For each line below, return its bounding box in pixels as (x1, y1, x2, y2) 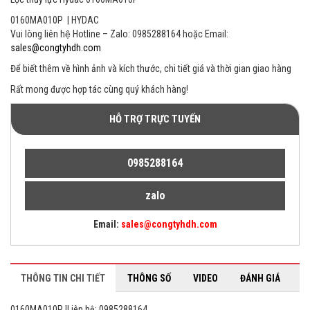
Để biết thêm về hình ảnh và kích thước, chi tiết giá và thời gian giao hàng (10, 62, 291, 74)
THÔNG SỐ (127, 272, 171, 284)
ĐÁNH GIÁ (240, 272, 280, 284)
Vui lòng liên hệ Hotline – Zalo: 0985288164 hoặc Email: (10, 28, 228, 39)
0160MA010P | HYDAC (10, 14, 99, 26)
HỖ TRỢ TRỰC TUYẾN (109, 112, 201, 125)
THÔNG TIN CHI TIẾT (21, 272, 105, 284)
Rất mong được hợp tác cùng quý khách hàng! (10, 83, 188, 95)
